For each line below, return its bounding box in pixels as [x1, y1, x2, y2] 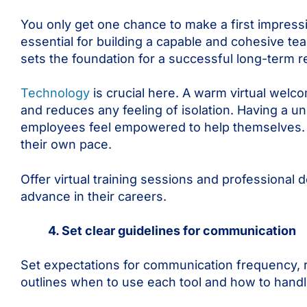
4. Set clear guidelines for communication [48, 223, 296, 238]
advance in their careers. [21, 188, 167, 204]
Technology [21, 86, 90, 101]
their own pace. [21, 137, 112, 152]
